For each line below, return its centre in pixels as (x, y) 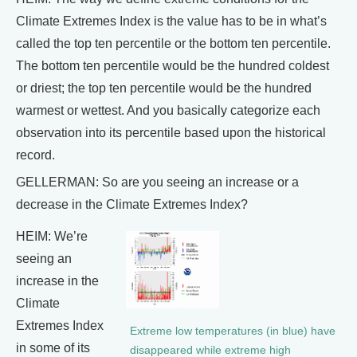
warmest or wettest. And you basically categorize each (168, 111)
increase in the (57, 281)
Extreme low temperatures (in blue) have (233, 331)
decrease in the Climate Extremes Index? (132, 205)
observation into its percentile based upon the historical (171, 133)
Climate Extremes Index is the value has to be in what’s (171, 22)
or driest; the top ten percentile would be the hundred (164, 88)
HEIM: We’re (52, 237)
